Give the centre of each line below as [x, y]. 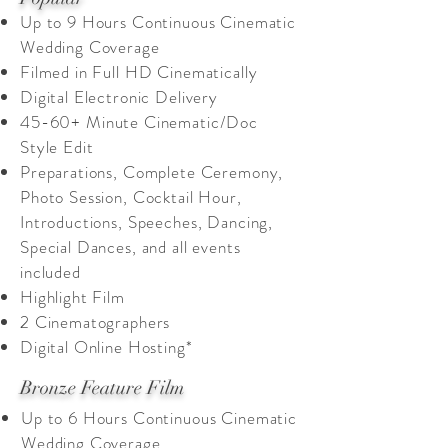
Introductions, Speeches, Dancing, [147, 222]
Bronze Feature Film [102, 388]
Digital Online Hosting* [106, 347]
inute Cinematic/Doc [179, 122]
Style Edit [57, 147]
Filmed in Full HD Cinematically [139, 72]
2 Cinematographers [95, 322]
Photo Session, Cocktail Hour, [131, 197]
